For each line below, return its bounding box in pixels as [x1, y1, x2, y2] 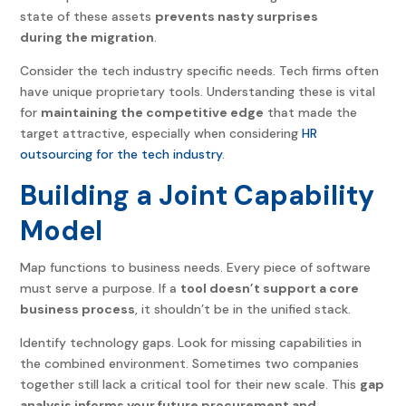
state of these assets [20, 8, 156, 25]
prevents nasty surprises [155, 8, 319, 25]
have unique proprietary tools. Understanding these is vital [20, 83, 376, 101]
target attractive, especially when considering [20, 125, 303, 142]
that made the [264, 104, 358, 121]
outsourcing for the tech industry [20, 146, 223, 163]
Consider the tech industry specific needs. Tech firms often [20, 63, 380, 80]
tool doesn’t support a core [180, 280, 360, 297]
